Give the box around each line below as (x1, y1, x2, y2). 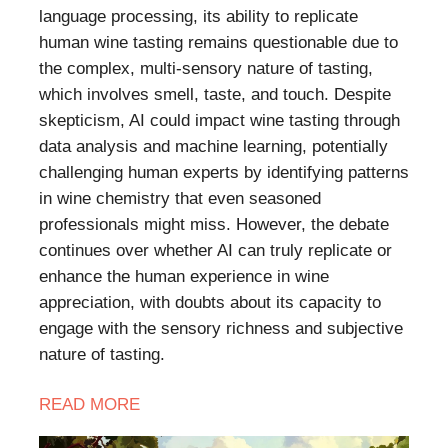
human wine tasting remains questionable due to (39, 33, 398, 53)
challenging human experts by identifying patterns (39, 163, 409, 183)
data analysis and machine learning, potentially (39, 137, 388, 157)
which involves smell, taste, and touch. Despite (39, 85, 391, 105)
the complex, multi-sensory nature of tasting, (39, 59, 373, 79)
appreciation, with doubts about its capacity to (39, 293, 381, 313)
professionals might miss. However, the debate (39, 215, 389, 235)
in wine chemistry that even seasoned (39, 189, 321, 209)
